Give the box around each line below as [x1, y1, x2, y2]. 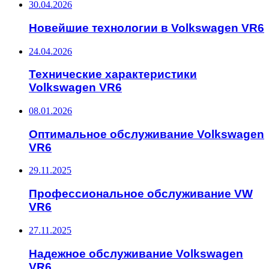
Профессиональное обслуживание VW [29, 187, 253, 201]
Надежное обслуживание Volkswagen [29, 247, 243, 260]
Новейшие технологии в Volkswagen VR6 [29, 21, 264, 34]
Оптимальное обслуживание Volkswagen [29, 127, 264, 141]
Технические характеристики [29, 68, 197, 81]
